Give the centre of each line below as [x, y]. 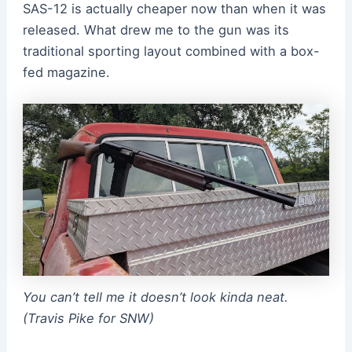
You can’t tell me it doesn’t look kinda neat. [155, 297]
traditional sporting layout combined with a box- [171, 51]
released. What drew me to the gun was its [156, 29]
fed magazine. [68, 72]
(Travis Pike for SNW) [88, 318]
